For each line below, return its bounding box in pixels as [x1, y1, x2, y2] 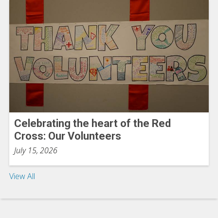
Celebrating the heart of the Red [14, 117, 171, 129]
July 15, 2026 [14, 145, 57, 156]
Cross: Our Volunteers [14, 129, 121, 142]
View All [9, 170, 35, 182]
